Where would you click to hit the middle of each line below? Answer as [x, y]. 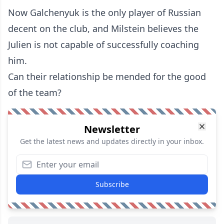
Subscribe [112, 184]
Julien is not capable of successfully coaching [103, 45]
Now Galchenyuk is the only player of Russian [104, 13]
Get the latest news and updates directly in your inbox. [112, 141]
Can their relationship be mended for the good [107, 77]
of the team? [36, 93]
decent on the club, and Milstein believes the [103, 29]
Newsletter [112, 129]
